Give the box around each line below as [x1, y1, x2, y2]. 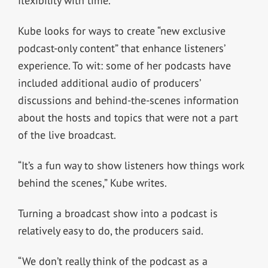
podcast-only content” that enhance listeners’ [17, 41, 225, 56]
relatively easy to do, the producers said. [17, 224, 203, 238]
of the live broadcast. [17, 128, 116, 142]
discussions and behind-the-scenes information [17, 93, 239, 108]
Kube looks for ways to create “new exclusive [17, 24, 226, 38]
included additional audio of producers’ [17, 76, 200, 90]
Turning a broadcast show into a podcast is [17, 206, 218, 221]
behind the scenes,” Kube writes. [17, 176, 167, 190]
